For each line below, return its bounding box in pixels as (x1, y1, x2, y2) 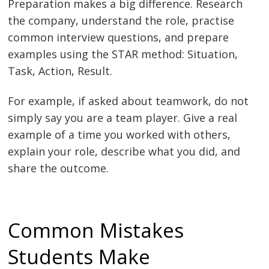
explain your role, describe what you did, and (8, 144, 241, 159)
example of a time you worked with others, (8, 127, 231, 142)
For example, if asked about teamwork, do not (8, 94, 249, 109)
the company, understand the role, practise (8, 13, 235, 28)
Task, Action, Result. (8, 64, 113, 79)
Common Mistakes (8, 216, 184, 244)
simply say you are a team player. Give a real (8, 110, 238, 125)
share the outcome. (8, 161, 109, 176)
